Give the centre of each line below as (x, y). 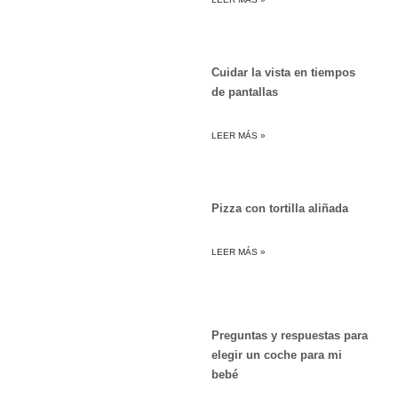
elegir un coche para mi (276, 355)
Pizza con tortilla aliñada (279, 209)
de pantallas (244, 92)
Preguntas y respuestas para (289, 336)
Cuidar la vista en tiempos (283, 73)
